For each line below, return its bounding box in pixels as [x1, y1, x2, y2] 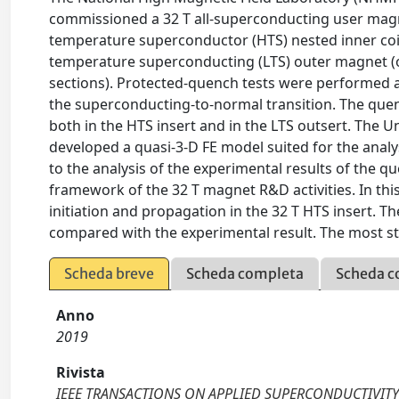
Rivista [56, 362, 106, 383]
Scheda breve [64, 265, 155, 283]
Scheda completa [186, 265, 305, 283]
